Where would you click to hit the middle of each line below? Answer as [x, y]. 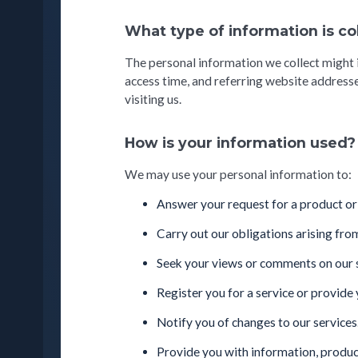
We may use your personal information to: [239, 174]
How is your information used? [241, 142]
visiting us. [153, 99]
